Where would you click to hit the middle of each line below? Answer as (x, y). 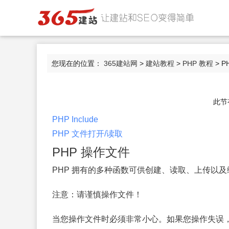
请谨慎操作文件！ (109, 194)
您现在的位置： (78, 63)
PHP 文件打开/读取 (87, 134)
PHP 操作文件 (91, 152)
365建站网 (121, 63)
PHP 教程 (198, 63)
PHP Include (75, 119)
